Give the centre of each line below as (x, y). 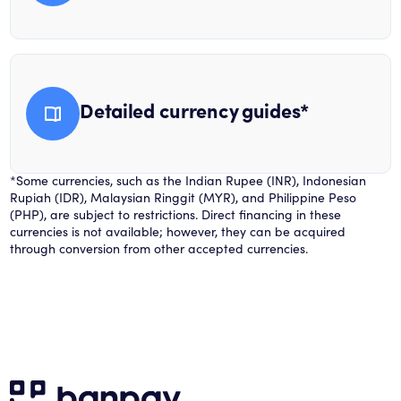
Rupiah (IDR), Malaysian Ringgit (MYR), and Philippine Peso (183, 199)
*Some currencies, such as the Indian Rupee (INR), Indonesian (188, 182)
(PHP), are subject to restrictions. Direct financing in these (176, 216)
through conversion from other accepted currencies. (159, 250)
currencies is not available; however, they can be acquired (178, 233)
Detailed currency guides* (195, 113)
